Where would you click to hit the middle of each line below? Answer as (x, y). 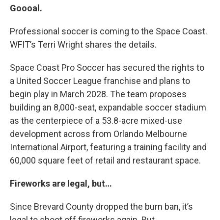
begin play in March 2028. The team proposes (98, 94)
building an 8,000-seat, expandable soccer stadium (108, 107)
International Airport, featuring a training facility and (108, 147)
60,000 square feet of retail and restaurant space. (105, 160)
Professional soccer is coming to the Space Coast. (109, 31)
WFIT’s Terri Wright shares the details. (83, 44)
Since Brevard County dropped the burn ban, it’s (101, 206)
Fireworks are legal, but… (61, 183)
